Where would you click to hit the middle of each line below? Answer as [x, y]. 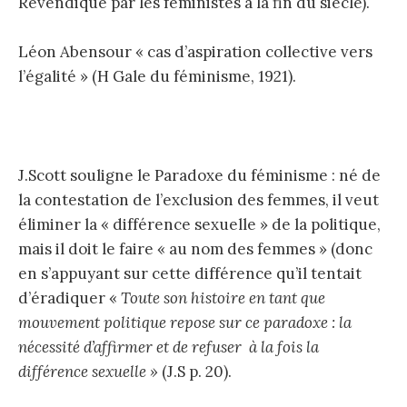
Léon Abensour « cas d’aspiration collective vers [195, 52]
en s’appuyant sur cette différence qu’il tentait [190, 273]
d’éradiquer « [69, 298]
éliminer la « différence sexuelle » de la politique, [199, 224]
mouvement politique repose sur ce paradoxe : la [185, 322]
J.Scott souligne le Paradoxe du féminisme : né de [199, 175]
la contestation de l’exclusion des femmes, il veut [199, 199]
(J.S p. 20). [197, 371]
